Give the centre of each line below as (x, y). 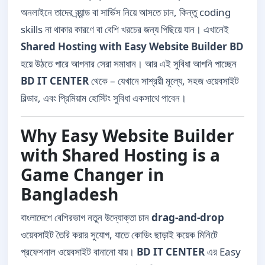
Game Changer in (92, 174)
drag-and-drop (188, 217)
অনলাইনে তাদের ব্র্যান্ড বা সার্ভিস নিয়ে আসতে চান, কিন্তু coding (126, 12)
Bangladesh (70, 194)
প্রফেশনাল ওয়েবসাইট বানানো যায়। (79, 252)
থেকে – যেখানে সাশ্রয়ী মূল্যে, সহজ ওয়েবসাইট (164, 81)
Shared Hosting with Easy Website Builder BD (132, 46)
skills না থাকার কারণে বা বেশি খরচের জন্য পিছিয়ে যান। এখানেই (125, 29)
